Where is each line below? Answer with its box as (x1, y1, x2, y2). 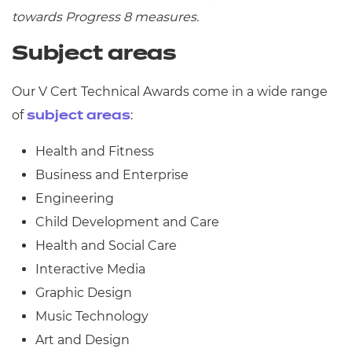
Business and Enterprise (35, 167, 189, 182)
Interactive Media (35, 262, 148, 277)
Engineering (35, 191, 114, 206)
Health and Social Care (35, 238, 177, 253)
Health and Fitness (35, 144, 154, 159)
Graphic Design (35, 285, 135, 300)
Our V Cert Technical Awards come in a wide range (12, 84, 328, 99)
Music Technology (35, 309, 152, 324)
